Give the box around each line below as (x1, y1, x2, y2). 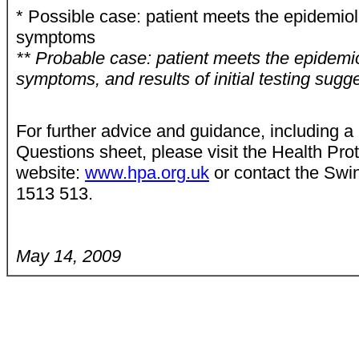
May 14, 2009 (16, 246, 121, 266)
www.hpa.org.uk (85, 163, 209, 183)
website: (16, 163, 85, 183)
